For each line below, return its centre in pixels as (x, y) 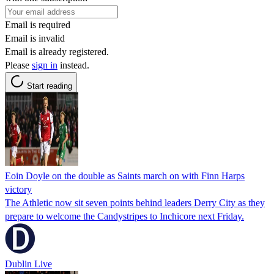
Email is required (38, 24)
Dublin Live (28, 264)
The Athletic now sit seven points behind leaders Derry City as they (135, 202)
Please (18, 65)
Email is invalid (35, 38)
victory (18, 189)
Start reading (50, 86)
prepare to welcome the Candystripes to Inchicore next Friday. (124, 216)
